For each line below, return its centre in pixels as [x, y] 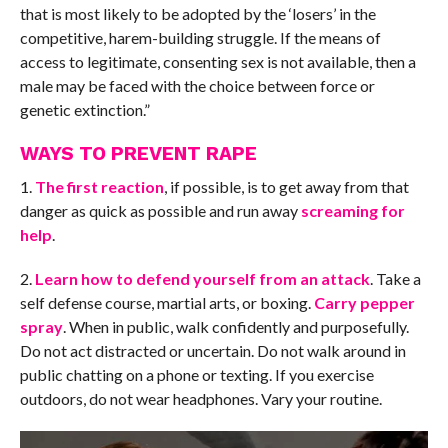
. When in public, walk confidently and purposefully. [235, 326]
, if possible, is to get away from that [286, 186]
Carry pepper [364, 302]
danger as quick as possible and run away [160, 210]
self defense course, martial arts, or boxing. [166, 302]
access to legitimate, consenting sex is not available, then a [217, 61]
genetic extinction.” [84, 109]
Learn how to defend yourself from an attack [202, 278]
